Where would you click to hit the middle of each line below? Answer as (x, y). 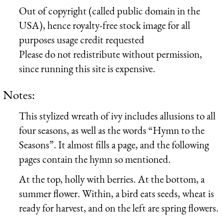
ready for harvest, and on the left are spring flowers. (119, 208)
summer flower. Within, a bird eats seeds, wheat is (116, 193)
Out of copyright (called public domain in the (110, 10)
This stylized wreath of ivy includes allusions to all (117, 115)
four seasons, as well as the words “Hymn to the (112, 130)
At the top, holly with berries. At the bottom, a (112, 179)
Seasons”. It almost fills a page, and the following (114, 144)
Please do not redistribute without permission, (111, 54)
